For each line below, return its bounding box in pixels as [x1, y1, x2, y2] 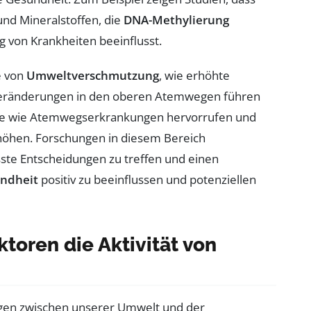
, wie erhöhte [159, 67, 230, 83]
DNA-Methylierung [124, 11, 229, 28]
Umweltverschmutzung [26, 67, 159, 83]
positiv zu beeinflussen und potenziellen [38, 171, 256, 187]
